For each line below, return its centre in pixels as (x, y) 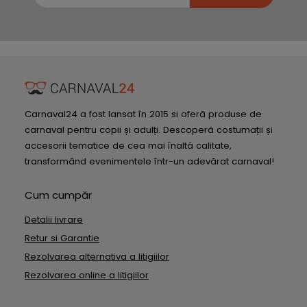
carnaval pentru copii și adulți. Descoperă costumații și (149, 130)
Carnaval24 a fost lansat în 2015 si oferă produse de (143, 114)
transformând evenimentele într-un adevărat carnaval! (149, 161)
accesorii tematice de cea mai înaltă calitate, (128, 146)
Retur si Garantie (62, 238)
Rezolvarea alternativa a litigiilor (97, 257)
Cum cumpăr (58, 195)
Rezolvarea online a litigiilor (87, 275)
